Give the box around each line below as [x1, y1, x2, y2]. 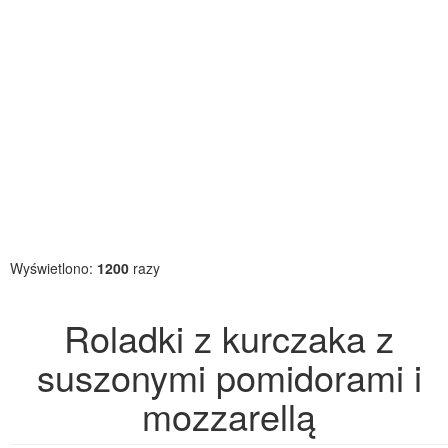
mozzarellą [142, 390, 316, 441]
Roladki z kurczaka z [64, 312, 394, 363]
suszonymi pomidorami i [36, 351, 422, 402]
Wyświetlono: [10, 258, 97, 278]
